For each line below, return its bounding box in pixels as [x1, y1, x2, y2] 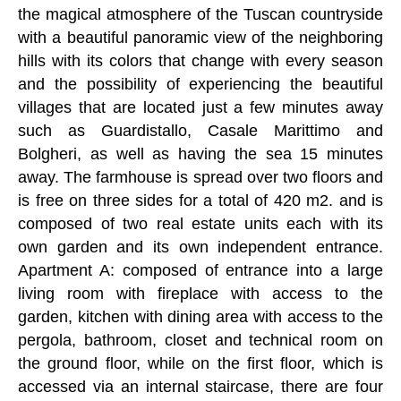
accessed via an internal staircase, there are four [18, 377, 383, 396]
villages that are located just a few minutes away [18, 98, 383, 116]
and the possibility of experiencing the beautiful [18, 74, 383, 93]
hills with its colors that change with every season [18, 51, 383, 70]
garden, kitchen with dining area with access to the [18, 307, 383, 326]
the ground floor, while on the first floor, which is [18, 354, 383, 372]
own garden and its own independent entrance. [18, 237, 383, 256]
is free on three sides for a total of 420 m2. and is [18, 191, 383, 209]
